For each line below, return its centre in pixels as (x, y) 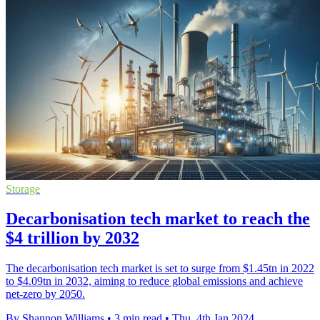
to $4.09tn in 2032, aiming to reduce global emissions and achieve (154, 281)
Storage (23, 189)
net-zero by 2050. (45, 294)
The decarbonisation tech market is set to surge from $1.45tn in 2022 (160, 269)
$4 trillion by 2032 (72, 238)
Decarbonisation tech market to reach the (158, 219)
